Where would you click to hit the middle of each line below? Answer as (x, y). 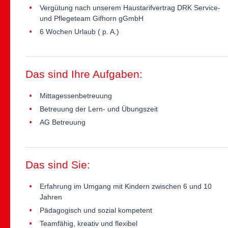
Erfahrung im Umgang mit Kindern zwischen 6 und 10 (126, 186)
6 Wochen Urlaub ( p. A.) (79, 31)
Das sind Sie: (58, 164)
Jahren (51, 197)
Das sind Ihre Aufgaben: (84, 74)
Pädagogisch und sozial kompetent (96, 210)
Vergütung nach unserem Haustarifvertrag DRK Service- (130, 7)
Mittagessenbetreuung (76, 95)
